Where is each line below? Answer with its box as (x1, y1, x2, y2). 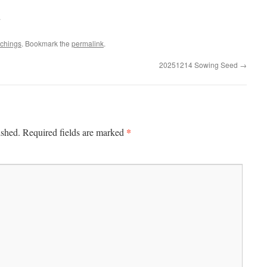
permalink (72, 38, 104, 48)
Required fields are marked (23, 126, 126, 138)
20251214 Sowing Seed (159, 60, 240, 70)
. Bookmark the (21, 38, 72, 48)
